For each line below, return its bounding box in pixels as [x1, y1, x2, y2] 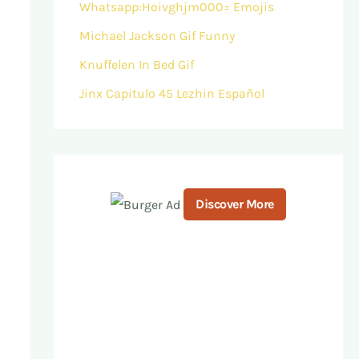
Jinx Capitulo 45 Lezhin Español [79, 86, 264, 101]
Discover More [196, 196, 274, 212]
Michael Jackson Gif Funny [79, 28, 235, 43]
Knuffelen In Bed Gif [79, 57, 194, 72]
